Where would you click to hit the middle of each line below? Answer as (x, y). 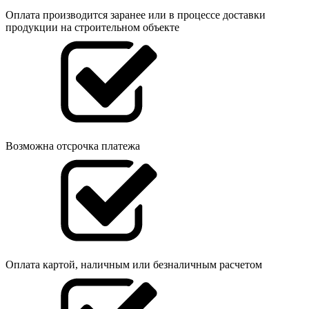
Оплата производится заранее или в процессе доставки (136, 14)
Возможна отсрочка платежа (73, 146)
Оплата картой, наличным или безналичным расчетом (134, 264)
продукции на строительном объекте (92, 27)
